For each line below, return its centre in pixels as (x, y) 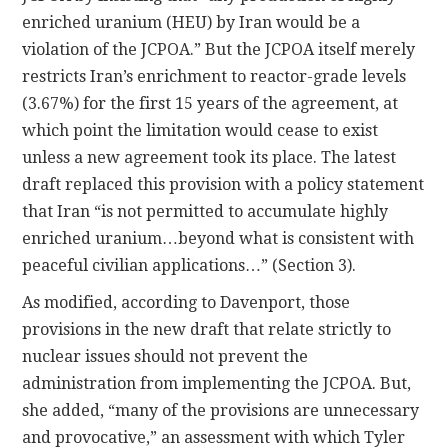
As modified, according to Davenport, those (186, 302)
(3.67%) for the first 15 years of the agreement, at (210, 103)
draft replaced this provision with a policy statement (223, 184)
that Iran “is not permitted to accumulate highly (205, 211)
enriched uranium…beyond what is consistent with (218, 238)
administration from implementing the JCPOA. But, (217, 383)
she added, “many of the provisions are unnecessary (221, 410)
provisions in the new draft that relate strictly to (207, 329)
